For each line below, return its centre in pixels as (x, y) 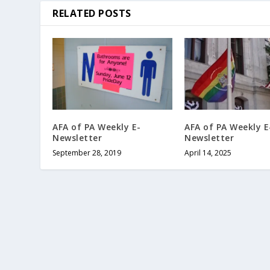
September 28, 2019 (87, 153)
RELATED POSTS (92, 14)
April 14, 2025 (208, 153)
